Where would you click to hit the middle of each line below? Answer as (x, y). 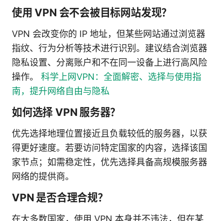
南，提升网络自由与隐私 (61, 91)
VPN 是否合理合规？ (60, 197)
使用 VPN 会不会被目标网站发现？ (92, 12)
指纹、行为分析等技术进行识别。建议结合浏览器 (110, 48)
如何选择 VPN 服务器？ (66, 112)
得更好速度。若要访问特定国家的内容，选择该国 (110, 147)
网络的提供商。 (43, 176)
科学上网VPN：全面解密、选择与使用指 (121, 76)
